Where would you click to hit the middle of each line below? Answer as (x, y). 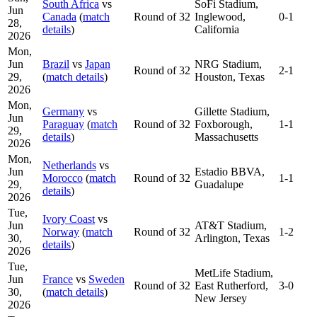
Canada (59, 16)
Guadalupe (219, 184)
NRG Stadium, (228, 64)
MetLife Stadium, (234, 272)
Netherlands (69, 165)
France (58, 279)
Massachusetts (226, 137)
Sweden (106, 279)
